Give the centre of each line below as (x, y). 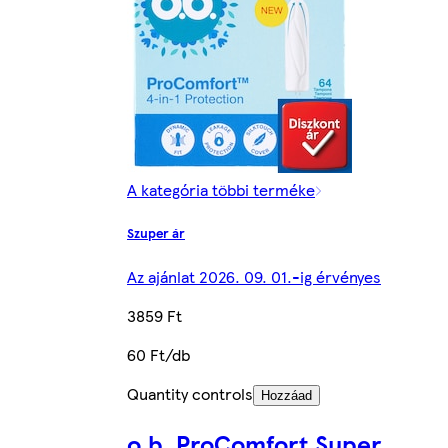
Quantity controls (190, 393)
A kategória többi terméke (221, 190)
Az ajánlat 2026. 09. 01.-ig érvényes (254, 276)
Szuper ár (156, 233)
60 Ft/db (158, 354)
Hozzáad (286, 395)
